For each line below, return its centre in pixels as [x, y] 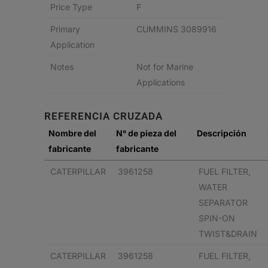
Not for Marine [165, 67]
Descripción [222, 133]
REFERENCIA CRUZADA [103, 116]
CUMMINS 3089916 [176, 29]
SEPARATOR [223, 202]
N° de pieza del [146, 133]
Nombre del [72, 133]
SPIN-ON [217, 218]
